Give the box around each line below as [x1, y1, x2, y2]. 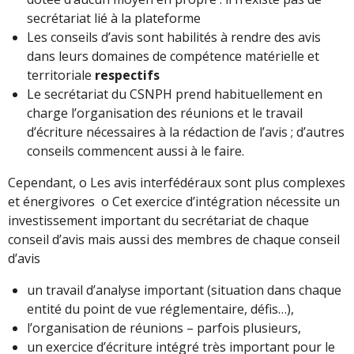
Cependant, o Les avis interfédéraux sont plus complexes [8, 173, 345, 191]
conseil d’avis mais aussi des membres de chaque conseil [8, 230, 340, 248]
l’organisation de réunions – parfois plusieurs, [27, 318, 301, 337]
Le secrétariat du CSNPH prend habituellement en [27, 85, 322, 103]
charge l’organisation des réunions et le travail [27, 104, 303, 122]
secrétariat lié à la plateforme [27, 9, 201, 27]
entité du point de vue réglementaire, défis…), [27, 299, 294, 318]
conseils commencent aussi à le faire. [27, 141, 244, 160]
